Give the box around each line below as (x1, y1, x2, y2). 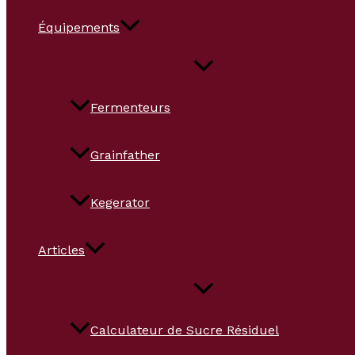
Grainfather (90, 147, 160, 163)
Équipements (38, 20, 120, 36)
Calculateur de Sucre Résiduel (90, 323, 279, 338)
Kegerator (90, 195, 150, 211)
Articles (38, 242, 85, 258)
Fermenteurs (90, 100, 170, 116)
